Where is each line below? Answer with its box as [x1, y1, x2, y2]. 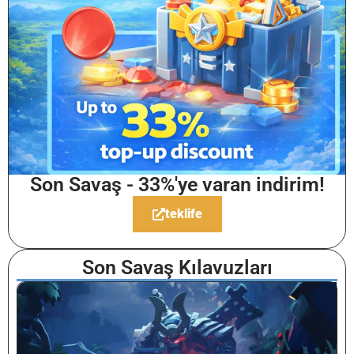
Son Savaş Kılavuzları [81, 255, 273, 279]
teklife [164, 205, 202, 221]
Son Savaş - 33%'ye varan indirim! [29, 172, 325, 196]
